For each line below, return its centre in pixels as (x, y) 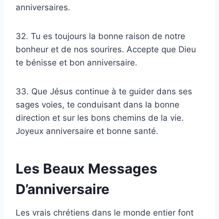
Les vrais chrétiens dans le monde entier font (105, 213)
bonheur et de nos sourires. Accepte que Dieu (106, 50)
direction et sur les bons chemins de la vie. (100, 118)
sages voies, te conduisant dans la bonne (98, 105)
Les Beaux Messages (87, 169)
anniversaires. (43, 8)
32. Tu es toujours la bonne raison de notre (100, 36)
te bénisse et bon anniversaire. (77, 63)
